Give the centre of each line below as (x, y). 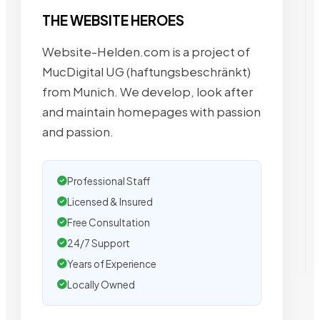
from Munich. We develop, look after (147, 91)
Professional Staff (109, 181)
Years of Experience (112, 264)
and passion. (78, 131)
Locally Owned (101, 284)
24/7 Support (99, 243)
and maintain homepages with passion (151, 111)
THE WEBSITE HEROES (113, 20)
